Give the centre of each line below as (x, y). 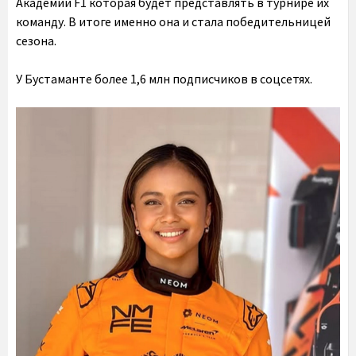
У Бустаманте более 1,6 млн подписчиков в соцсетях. (164, 79)
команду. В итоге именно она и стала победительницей (173, 22)
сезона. (36, 41)
